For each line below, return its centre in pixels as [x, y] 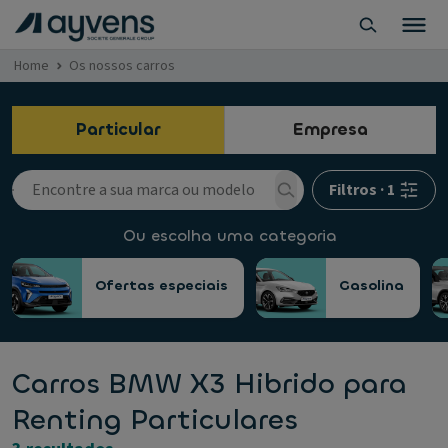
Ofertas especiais [161, 285]
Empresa [330, 129]
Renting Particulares [155, 420]
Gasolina [371, 285]
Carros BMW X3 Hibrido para [209, 384]
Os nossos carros [122, 66]
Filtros [353, 190]
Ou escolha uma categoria [230, 235]
